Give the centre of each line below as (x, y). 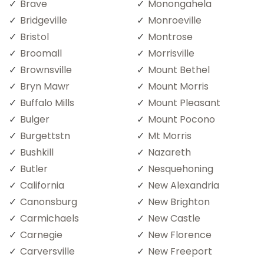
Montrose (170, 37)
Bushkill (37, 152)
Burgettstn (45, 136)
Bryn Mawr (45, 86)
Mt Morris (170, 136)
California (42, 185)
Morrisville (171, 53)
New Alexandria (184, 185)
